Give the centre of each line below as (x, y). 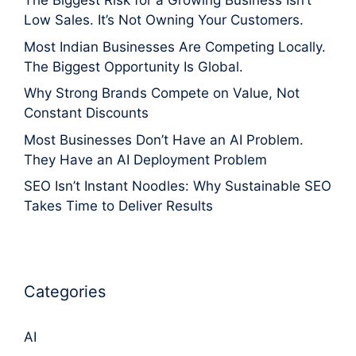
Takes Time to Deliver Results (118, 206)
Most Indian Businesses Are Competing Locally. (175, 46)
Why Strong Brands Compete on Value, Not (162, 93)
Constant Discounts (86, 113)
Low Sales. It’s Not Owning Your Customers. (164, 20)
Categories (65, 292)
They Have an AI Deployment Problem (145, 159)
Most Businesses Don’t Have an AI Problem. (164, 139)
